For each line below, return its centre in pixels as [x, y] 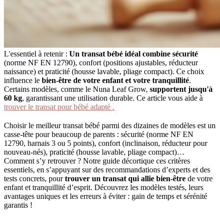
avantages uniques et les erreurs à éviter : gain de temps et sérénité [106, 196]
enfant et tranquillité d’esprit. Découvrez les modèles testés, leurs [104, 187]
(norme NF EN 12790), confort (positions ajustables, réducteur [101, 62]
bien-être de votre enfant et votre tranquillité [115, 80]
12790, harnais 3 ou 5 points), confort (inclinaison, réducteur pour [106, 143]
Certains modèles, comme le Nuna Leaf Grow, [77, 89]
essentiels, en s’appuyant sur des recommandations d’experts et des [107, 169]
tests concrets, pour [34, 178]
